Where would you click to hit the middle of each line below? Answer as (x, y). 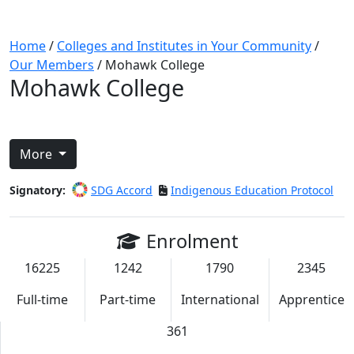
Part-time (128, 300)
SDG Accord (122, 190)
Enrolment (192, 241)
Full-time (43, 300)
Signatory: (38, 190)
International (220, 300)
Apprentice (311, 300)
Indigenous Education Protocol (252, 190)
